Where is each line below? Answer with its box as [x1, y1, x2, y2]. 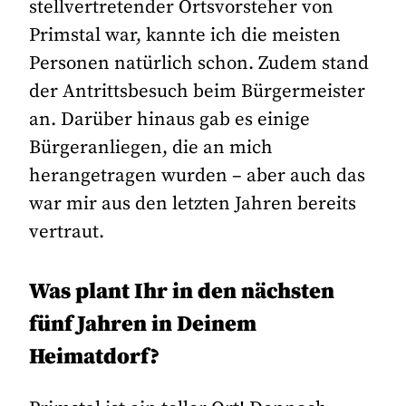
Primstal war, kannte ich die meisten [29, 24, 342, 48]
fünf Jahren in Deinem [29, 310, 257, 338]
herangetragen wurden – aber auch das [29, 164, 366, 188]
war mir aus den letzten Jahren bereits [29, 192, 357, 217]
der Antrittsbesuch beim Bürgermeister [29, 80, 366, 104]
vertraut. [29, 220, 105, 245]
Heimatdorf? [29, 343, 160, 371]
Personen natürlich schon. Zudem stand [29, 52, 370, 76]
